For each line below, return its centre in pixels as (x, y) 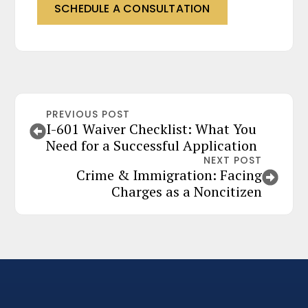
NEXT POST (233, 160)
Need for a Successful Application (152, 145)
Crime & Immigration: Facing (169, 175)
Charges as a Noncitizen (187, 191)
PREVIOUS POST (88, 114)
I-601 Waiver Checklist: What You (151, 129)
